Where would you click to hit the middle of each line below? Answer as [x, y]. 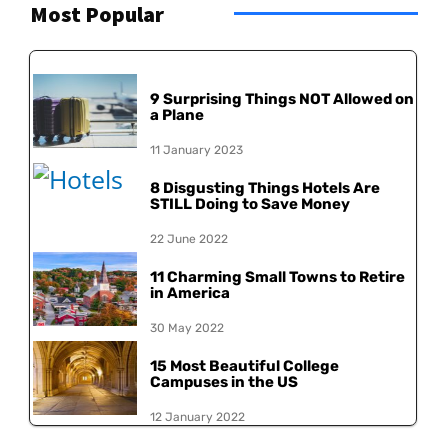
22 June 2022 [189, 238]
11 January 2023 [196, 149]
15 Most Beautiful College [244, 365]
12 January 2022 [197, 416]
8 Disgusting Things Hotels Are [265, 187]
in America [190, 292]
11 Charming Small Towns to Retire [277, 276]
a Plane [177, 114]
